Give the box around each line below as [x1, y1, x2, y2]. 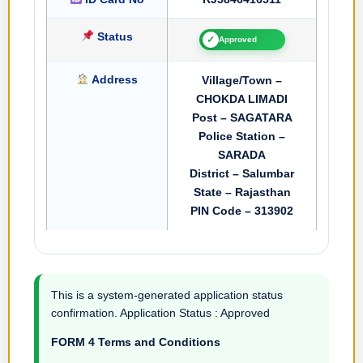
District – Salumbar [190, 166, 294, 180]
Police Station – [199, 129, 285, 143]
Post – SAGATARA [191, 110, 293, 124]
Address [88, 72, 138, 86]
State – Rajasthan [193, 185, 291, 199]
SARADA [218, 147, 266, 161]
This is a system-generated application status [51, 288, 283, 301]
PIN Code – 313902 [190, 203, 293, 217]
